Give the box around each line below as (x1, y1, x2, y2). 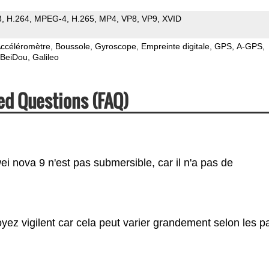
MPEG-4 (34, 13, 67, 23)
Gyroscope (94, 41, 136, 51)
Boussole (55, 41, 90, 51)
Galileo (32, 52, 59, 62)
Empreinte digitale (141, 41, 210, 51)
